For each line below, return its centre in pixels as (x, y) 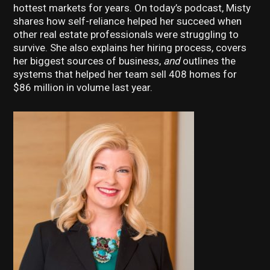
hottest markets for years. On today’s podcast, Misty (132, 8)
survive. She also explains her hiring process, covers (130, 48)
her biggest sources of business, (89, 61)
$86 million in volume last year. (83, 88)
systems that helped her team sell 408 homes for (125, 74)
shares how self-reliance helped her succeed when (128, 21)
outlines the (208, 61)
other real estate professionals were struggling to (126, 35)
